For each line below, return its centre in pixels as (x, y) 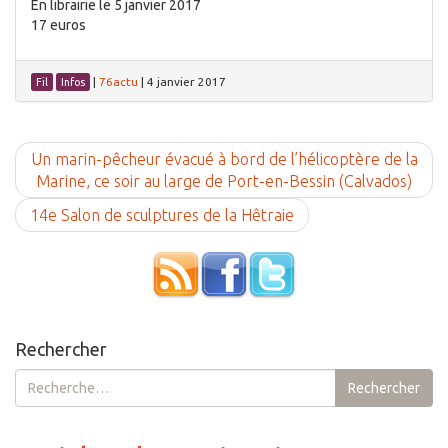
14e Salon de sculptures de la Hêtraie (162, 215)
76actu (118, 81)
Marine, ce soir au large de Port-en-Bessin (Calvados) (224, 181)
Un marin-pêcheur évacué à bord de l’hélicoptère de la (224, 159)
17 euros (58, 25)
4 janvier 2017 (186, 81)
